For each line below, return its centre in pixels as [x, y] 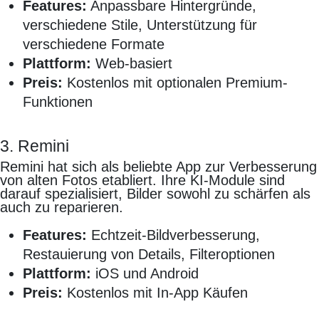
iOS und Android [145, 274]
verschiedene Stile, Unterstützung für [140, 25]
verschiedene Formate [94, 45]
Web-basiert [132, 64]
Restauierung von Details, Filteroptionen [149, 255]
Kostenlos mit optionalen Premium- [175, 83]
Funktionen [58, 102]
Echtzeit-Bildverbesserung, [173, 235]
